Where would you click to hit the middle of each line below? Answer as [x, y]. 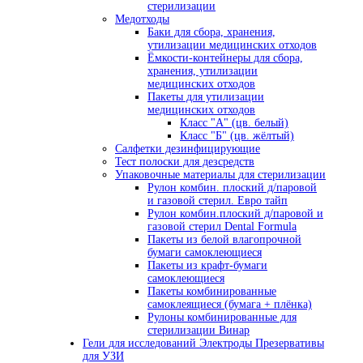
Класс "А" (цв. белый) [234, 123]
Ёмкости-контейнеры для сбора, [225, 58]
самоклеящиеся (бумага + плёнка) [230, 305]
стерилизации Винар [199, 331]
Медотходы [142, 19]
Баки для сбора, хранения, [211, 32]
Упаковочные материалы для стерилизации [220, 175]
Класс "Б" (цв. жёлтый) [237, 136]
